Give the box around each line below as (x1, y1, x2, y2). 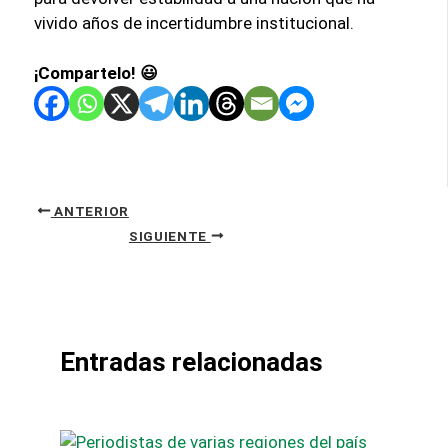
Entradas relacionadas (59, 346, 323, 377)
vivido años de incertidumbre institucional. (34, 12, 355, 33)
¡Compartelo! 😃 (34, 63, 159, 84)
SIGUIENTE (128, 227, 211, 244)
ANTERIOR (50, 202, 129, 219)
